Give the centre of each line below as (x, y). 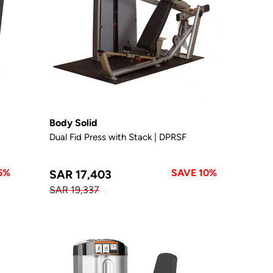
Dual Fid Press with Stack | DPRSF (118, 136)
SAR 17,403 (81, 174)
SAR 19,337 (75, 190)
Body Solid (74, 122)
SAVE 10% (194, 172)
